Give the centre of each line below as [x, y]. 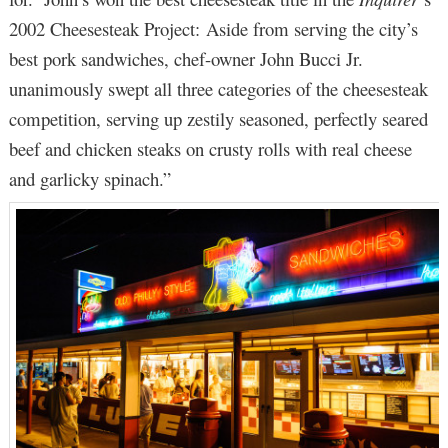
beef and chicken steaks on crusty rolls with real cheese [210, 149]
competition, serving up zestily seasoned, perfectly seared [218, 119]
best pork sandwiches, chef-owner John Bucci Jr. [185, 59]
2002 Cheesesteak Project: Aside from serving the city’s [213, 29]
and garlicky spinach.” [89, 179]
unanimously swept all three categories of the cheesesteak [218, 89]
